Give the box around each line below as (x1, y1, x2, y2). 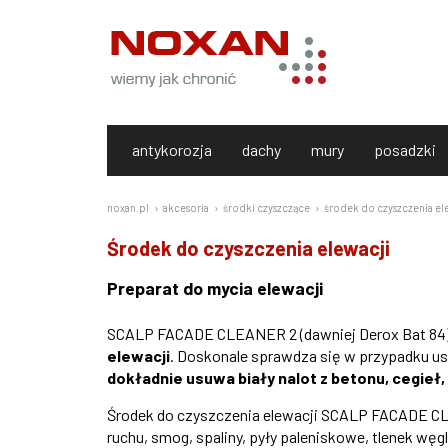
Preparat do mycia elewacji (107, 277, 323, 299)
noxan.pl (107, 201, 149, 214)
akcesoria (163, 201, 209, 214)
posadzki (374, 140, 436, 159)
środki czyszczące (223, 201, 310, 214)
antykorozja (132, 140, 212, 159)
